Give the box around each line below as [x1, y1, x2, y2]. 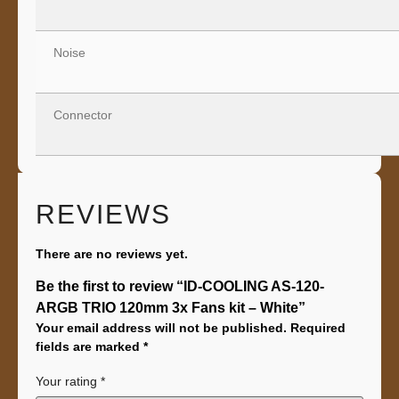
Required [290, 321, 346, 336]
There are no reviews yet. [36, 246, 188, 261]
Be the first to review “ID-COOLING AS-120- [36, 279, 324, 295]
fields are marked [36, 339, 143, 354]
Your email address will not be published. [36, 321, 287, 336]
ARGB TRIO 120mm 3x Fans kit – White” [36, 300, 305, 316]
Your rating [36, 373, 101, 388]
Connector [46, 107, 112, 122]
